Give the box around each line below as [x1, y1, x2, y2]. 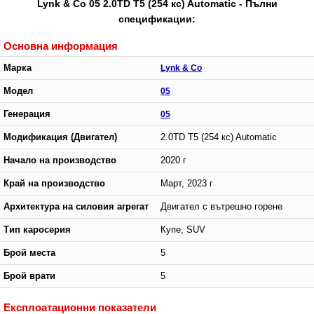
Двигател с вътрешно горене [161, 201, 282, 212]
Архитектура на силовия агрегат [4, 201, 149, 212]
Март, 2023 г [161, 178, 213, 189]
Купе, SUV [161, 224, 205, 235]
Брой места [4, 247, 55, 258]
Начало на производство [4, 155, 116, 165]
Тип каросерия [4, 224, 71, 235]
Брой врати [4, 271, 55, 281]
